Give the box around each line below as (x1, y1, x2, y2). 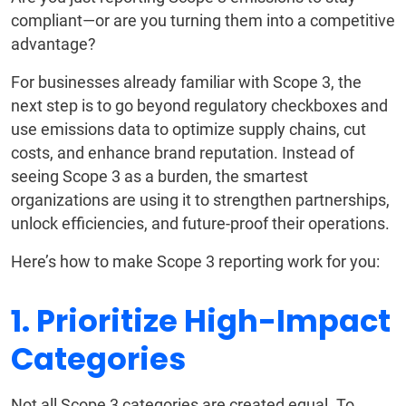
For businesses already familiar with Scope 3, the (11, 72, 362, 92)
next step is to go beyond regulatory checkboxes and (11, 96, 388, 116)
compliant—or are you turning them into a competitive (11, 11, 395, 31)
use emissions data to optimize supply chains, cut (11, 120, 366, 140)
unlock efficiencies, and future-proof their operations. (11, 214, 390, 234)
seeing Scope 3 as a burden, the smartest (11, 167, 308, 187)
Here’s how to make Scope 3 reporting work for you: (11, 252, 380, 272)
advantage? (11, 34, 96, 54)
